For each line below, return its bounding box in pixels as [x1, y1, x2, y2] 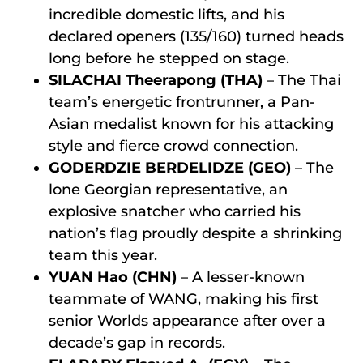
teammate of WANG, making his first [49, 289, 318, 308]
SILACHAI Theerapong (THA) [49, 70, 263, 89]
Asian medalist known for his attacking [49, 114, 334, 133]
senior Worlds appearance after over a [49, 311, 326, 330]
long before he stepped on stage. [49, 49, 289, 67]
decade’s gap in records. [49, 333, 225, 352]
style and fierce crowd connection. [49, 136, 298, 155]
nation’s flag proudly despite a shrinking [49, 224, 342, 242]
